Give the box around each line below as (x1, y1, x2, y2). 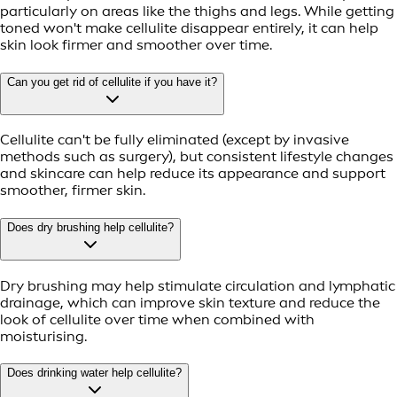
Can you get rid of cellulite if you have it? (7, 74, 217, 89)
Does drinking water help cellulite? (7, 366, 182, 380)
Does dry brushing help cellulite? (7, 221, 174, 235)
